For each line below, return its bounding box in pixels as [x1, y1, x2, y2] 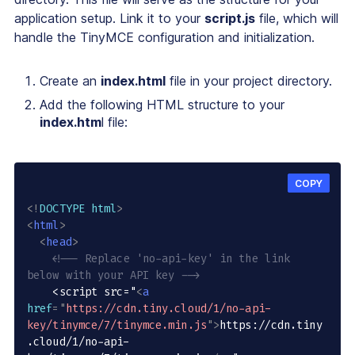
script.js [204, 10, 255, 27]
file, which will [255, 10, 338, 27]
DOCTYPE [40, 201, 85, 217]
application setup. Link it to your [14, 10, 204, 27]
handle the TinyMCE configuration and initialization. [14, 29, 315, 46]
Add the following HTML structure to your [40, 97, 284, 113]
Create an [40, 73, 101, 90]
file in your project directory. [166, 73, 332, 90]
